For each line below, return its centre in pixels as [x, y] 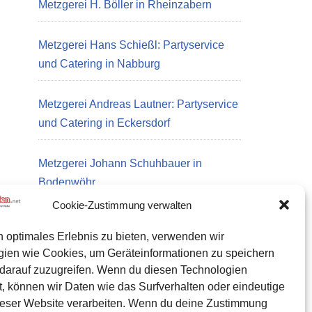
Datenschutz [69, 236]
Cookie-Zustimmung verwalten [122, 205]
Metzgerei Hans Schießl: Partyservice [131, 45]
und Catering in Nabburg [99, 64]
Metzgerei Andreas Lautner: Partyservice [138, 104]
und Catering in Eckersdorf [104, 123]
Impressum [65, 288]
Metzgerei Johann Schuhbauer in [120, 163]
